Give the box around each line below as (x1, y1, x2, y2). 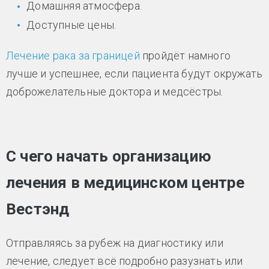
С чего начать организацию (6, 147, 211, 165)
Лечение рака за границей (6, 49, 140, 62)
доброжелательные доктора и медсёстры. (6, 85, 223, 98)
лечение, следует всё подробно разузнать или (6, 254, 243, 267)
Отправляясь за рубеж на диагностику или (6, 236, 223, 249)
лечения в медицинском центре (6, 173, 245, 192)
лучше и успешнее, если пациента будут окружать (6, 67, 263, 80)
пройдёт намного (139, 49, 231, 62)
